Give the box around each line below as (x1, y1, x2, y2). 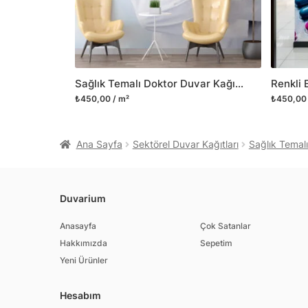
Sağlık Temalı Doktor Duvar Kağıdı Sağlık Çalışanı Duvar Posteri (235, 77, 243, 91)
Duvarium (60, 192, 106, 204)
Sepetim (200, 237, 233, 248)
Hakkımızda (60, 237, 107, 248)
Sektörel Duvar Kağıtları (132, 137, 239, 150)
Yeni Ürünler (60, 254, 108, 265)
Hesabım (60, 289, 101, 301)
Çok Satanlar (200, 220, 252, 231)
